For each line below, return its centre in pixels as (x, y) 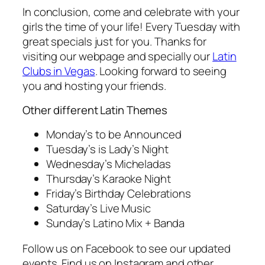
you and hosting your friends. (95, 85)
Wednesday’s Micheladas (109, 164)
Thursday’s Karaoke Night (109, 178)
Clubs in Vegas (59, 71)
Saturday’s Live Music (98, 208)
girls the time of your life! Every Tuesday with (132, 26)
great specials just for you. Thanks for (115, 41)
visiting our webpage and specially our (118, 56)
